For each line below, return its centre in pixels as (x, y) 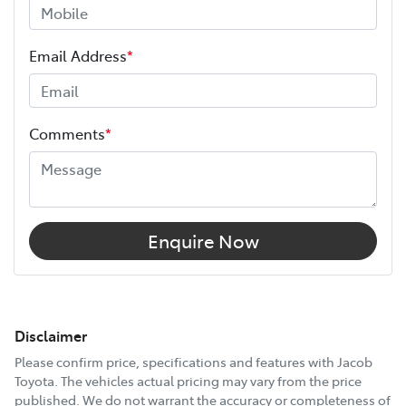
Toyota (34, 381)
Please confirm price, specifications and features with (176, 362)
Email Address (78, 56)
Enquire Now (203, 241)
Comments (67, 134)
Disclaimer (51, 336)
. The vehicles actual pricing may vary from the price (208, 381)
